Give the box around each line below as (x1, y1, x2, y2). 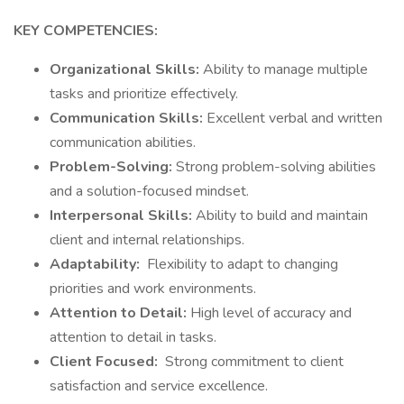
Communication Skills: (50, 108, 207, 128)
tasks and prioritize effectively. (50, 84, 238, 104)
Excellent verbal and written (207, 108, 382, 128)
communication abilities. (50, 133, 196, 152)
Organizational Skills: (50, 60, 203, 79)
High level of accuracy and (190, 303, 352, 323)
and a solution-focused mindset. (50, 181, 249, 201)
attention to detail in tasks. (50, 327, 216, 347)
